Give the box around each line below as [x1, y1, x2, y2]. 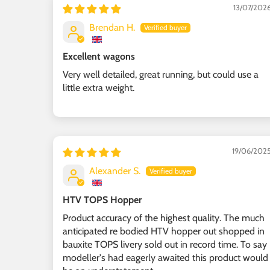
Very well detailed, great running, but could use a [63, 68, 259, 80]
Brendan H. [89, 21, 135, 33]
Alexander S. [89, 165, 140, 177]
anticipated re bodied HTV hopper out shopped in [63, 225, 265, 237]
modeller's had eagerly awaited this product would [63, 251, 268, 263]
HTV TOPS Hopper [63, 193, 142, 206]
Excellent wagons [63, 50, 135, 62]
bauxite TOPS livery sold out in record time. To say [63, 238, 267, 250]
